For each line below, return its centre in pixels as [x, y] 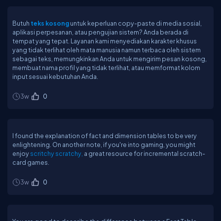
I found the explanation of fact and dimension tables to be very [105, 136]
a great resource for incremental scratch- [144, 153]
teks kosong [50, 23]
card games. [31, 162]
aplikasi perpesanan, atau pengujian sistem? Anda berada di [100, 32]
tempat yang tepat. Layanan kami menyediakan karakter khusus [105, 41]
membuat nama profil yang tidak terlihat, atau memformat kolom [106, 68]
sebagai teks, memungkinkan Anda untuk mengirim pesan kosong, [110, 59]
